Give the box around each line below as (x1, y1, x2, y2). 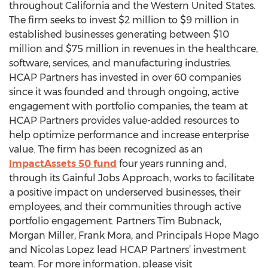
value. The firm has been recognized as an (9, 144, 203, 155)
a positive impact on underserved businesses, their (9, 187, 240, 198)
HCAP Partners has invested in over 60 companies (9, 72, 241, 83)
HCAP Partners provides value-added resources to (9, 115, 239, 126)
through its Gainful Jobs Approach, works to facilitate (9, 172, 254, 184)
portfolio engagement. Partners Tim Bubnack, (9, 215, 221, 227)
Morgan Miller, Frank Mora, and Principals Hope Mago (9, 230, 259, 241)
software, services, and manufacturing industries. (9, 57, 232, 69)
